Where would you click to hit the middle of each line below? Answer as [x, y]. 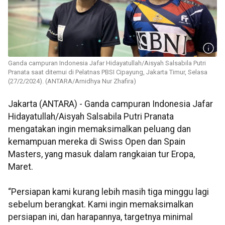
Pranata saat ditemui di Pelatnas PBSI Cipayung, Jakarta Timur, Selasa [108, 72]
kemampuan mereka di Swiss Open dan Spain [97, 142]
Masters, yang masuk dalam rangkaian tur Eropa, [101, 154]
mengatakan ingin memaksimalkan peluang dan [99, 129]
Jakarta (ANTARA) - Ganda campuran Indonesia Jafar [110, 104]
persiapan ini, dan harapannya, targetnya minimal [100, 217]
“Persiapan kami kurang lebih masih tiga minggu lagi [108, 192]
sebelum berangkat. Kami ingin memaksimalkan [101, 205]
